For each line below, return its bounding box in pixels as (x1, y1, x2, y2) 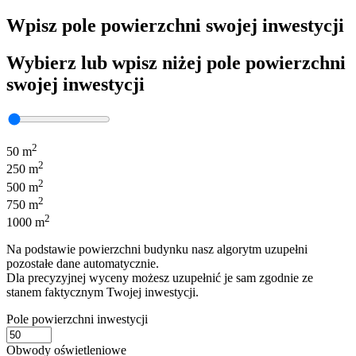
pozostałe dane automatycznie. (6, 257, 159, 271)
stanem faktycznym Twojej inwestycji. (6, 285, 199, 300)
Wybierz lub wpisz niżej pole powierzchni (6, 52, 346, 73)
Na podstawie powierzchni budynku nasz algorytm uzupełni (6, 242, 308, 257)
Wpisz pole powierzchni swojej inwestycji (6, 14, 344, 36)
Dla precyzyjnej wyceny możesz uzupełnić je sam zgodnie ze (6, 271, 313, 285)
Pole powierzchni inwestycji (6, 312, 148, 327)
